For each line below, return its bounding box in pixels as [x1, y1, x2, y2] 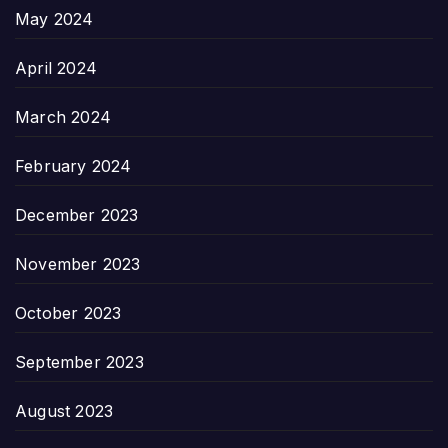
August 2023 [15, 400, 114, 421]
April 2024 [15, 57, 97, 78]
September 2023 [15, 351, 144, 372]
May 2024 [15, 8, 94, 29]
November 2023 [15, 253, 141, 274]
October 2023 [15, 302, 122, 323]
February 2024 [15, 155, 132, 176]
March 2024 [15, 106, 111, 127]
